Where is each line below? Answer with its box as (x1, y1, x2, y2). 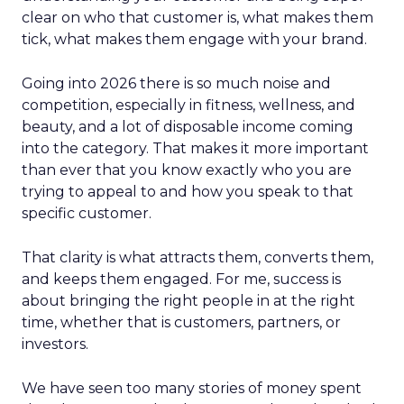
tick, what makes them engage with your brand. (22, 31, 367, 48)
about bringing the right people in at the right (22, 292, 355, 309)
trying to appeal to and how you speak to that (22, 183, 353, 200)
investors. (22, 335, 88, 353)
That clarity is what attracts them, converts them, (22, 249, 373, 266)
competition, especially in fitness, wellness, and (22, 96, 355, 114)
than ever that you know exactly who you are (22, 161, 352, 179)
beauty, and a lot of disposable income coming (22, 118, 353, 135)
